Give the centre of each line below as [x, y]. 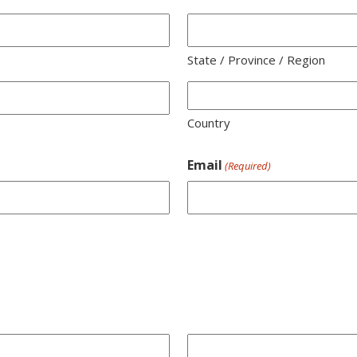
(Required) [248, 165]
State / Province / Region [257, 59]
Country [209, 122]
